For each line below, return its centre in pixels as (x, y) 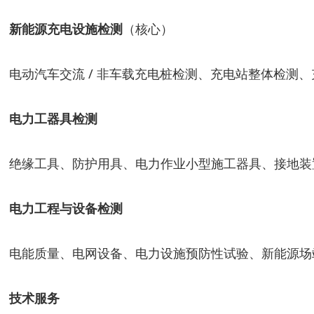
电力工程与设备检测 (66, 208)
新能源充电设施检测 (66, 29)
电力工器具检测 (53, 118)
